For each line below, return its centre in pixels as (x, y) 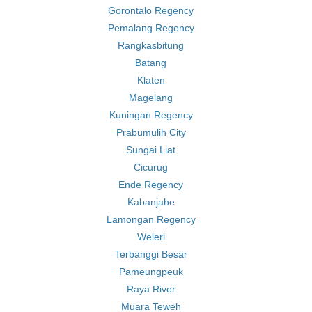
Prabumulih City (151, 132)
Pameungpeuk (151, 272)
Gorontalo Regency (151, 10)
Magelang (151, 97)
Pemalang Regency (151, 28)
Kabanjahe (151, 202)
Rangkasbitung (151, 45)
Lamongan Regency (151, 219)
